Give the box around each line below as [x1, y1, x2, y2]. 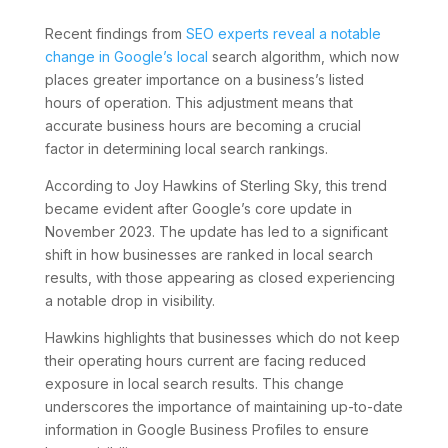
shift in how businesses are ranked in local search [44, 245, 373, 263]
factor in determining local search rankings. [44, 139, 328, 157]
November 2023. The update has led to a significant [44, 222, 388, 240]
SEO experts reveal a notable [185, 24, 381, 42]
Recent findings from [44, 24, 186, 42]
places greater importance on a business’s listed [44, 70, 364, 88]
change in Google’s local [44, 47, 208, 65]
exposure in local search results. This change [44, 374, 344, 392]
